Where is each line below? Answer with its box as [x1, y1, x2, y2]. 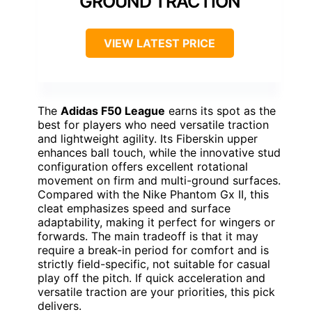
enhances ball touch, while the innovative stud [38, 146, 281, 160]
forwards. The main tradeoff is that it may [38, 229, 258, 244]
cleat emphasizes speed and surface [38, 201, 231, 216]
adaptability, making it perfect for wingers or [38, 215, 275, 230]
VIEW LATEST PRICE [104, 36, 215, 51]
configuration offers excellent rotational [38, 159, 248, 174]
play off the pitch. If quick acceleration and [38, 271, 265, 286]
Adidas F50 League [61, 104, 165, 118]
